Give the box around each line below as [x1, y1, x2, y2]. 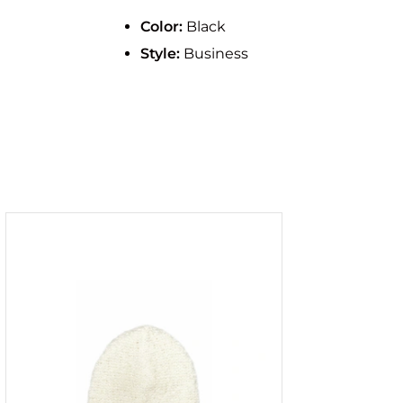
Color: [140, 18, 184, 35]
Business [180, 44, 249, 62]
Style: [140, 44, 181, 62]
